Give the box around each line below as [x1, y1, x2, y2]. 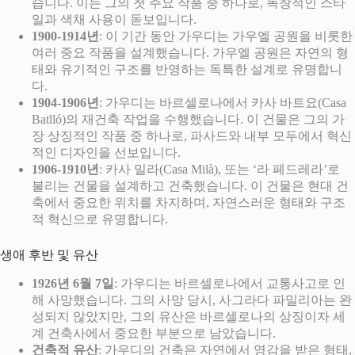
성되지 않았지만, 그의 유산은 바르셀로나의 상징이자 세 [32, 309, 345, 323]
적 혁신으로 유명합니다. [32, 212, 168, 226]
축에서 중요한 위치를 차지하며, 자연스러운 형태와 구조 [32, 195, 345, 209]
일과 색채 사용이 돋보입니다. [32, 12, 197, 26]
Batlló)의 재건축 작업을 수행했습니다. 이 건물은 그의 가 [32, 112, 345, 126]
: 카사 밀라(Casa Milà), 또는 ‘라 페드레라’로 [99, 162, 340, 176]
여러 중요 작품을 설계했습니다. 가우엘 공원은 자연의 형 [32, 45, 349, 59]
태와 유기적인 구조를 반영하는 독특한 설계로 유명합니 [32, 62, 342, 76]
